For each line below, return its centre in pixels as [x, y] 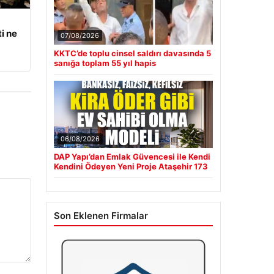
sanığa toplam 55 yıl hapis [105, 63]
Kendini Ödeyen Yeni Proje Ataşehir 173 [131, 167]
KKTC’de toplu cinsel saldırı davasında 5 [132, 54]
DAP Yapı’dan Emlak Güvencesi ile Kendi [132, 157]
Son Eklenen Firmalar [101, 216]
